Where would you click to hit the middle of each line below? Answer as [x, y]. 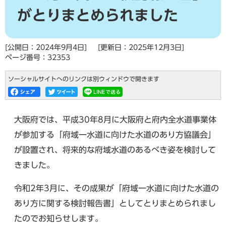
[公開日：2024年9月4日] [46, 47]
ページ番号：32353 [38, 58]
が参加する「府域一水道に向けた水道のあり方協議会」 [115, 135]
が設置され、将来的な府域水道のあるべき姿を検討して [115, 150]
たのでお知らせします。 [59, 218]
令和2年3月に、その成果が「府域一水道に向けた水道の [117, 188]
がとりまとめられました [98, 15]
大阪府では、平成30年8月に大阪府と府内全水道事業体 [115, 120]
